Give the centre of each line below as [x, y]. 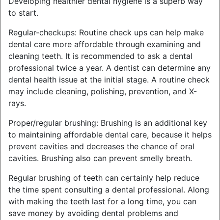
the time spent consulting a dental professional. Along [109, 190]
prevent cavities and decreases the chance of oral [101, 146]
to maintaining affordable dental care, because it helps [110, 135]
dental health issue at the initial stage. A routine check [109, 80]
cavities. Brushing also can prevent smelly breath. [100, 158]
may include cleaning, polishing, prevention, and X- [103, 91]
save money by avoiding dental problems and [93, 213]
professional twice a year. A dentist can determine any [110, 68]
